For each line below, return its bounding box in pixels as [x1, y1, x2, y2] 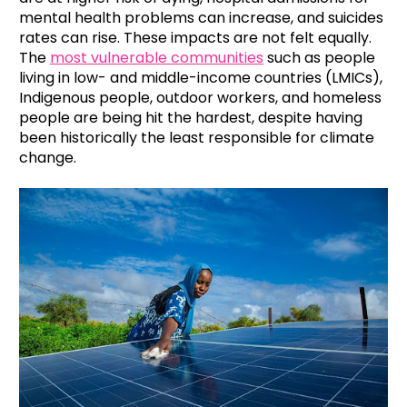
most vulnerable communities [50, 47, 263, 69]
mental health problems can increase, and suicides [19, 7, 383, 29]
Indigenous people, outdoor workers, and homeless [19, 87, 382, 109]
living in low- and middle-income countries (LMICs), [19, 67, 382, 89]
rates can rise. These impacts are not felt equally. [19, 27, 372, 49]
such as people [263, 47, 375, 69]
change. [19, 147, 80, 169]
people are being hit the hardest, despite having [19, 107, 362, 129]
